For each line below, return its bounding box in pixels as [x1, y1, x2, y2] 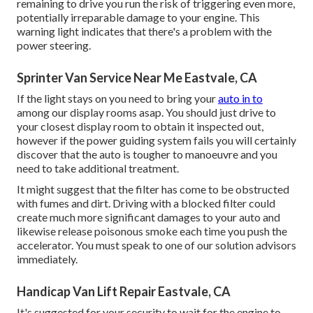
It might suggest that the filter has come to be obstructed [17, 182, 289, 196]
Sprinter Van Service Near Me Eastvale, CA [17, 70, 257, 86]
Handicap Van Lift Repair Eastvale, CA [17, 284, 231, 300]
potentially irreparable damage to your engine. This [17, 10, 260, 24]
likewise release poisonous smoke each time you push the [17, 224, 287, 238]
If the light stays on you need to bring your [17, 92, 218, 105]
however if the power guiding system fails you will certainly [17, 133, 296, 147]
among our [17, 105, 70, 119]
